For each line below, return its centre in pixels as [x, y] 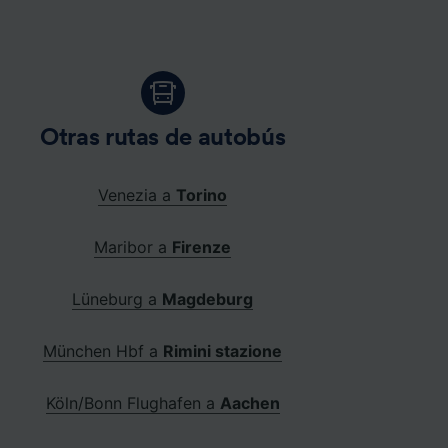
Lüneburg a [117, 299]
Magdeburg [208, 299]
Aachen [249, 403]
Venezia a [137, 195]
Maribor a [133, 247]
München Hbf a [103, 351]
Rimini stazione [223, 351]
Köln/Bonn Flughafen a [132, 403]
